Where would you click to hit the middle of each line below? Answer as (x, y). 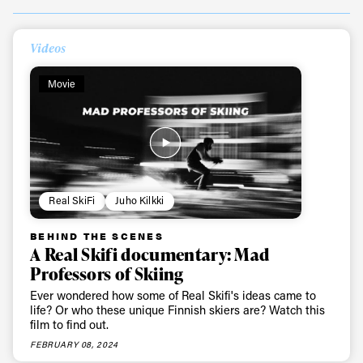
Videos (48, 48)
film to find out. (70, 325)
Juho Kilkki (140, 201)
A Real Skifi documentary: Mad (150, 254)
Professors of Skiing (107, 274)
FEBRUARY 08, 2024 (74, 344)
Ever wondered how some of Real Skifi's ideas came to (173, 296)
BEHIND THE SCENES (97, 235)
